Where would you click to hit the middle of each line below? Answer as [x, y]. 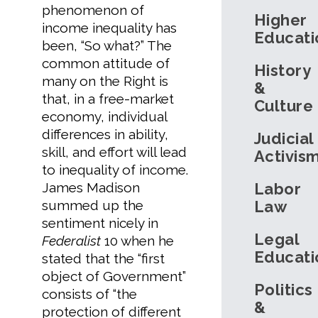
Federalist [71, 240]
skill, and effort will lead [114, 152]
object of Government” [114, 276]
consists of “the [89, 294]
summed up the [93, 205]
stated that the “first [103, 258]
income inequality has [109, 27]
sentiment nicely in [100, 223]
